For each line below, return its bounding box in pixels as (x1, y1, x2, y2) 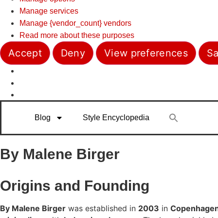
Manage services (19, 6, 78, 15)
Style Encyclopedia (83, 113, 150, 122)
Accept (8, 47, 42, 59)
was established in (66, 203, 138, 213)
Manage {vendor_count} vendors (19, 18, 131, 27)
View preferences (104, 47, 188, 59)
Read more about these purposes (19, 31, 134, 39)
